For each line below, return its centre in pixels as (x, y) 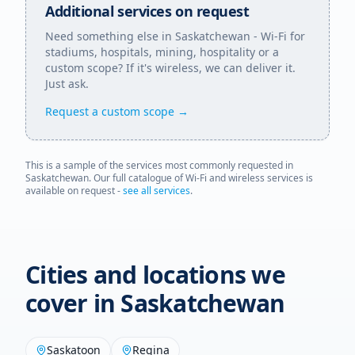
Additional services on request (147, 11)
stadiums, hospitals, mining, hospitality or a (162, 52)
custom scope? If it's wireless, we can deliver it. (170, 68)
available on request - (74, 191)
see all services (157, 191)
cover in (73, 303)
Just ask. (67, 84)
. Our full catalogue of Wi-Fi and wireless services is (201, 178)
